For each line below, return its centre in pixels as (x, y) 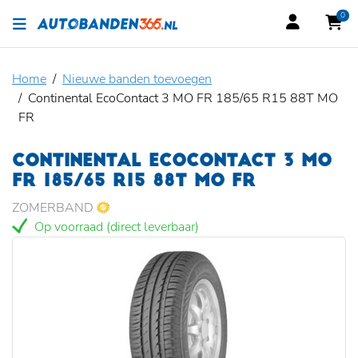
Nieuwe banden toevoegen (137, 79)
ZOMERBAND (54, 208)
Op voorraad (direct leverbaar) (115, 227)
